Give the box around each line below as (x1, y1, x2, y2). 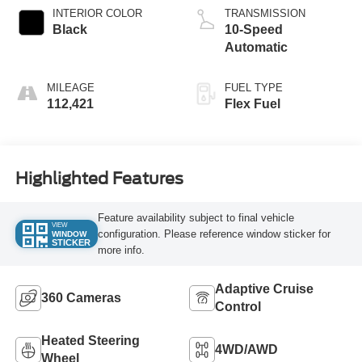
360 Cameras (40, 291, 121, 305)
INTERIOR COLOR (52, 7, 142, 20)
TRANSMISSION (225, 7, 305, 20)
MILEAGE (46, 82, 95, 95)
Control (215, 300, 261, 314)
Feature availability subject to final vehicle (97, 211, 294, 224)
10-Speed (225, 23, 283, 37)
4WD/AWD (215, 343, 278, 357)
